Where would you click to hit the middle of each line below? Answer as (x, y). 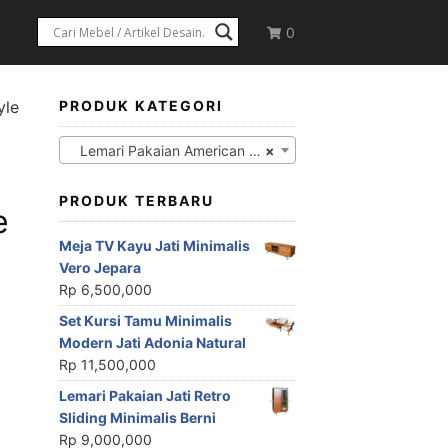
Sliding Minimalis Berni (137, 418)
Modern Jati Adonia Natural (152, 343)
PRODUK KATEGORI (140, 105)
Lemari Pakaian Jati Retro (144, 396)
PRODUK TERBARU (136, 201)
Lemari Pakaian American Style (158, 151)
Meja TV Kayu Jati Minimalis (154, 246)
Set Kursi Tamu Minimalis (145, 321)
